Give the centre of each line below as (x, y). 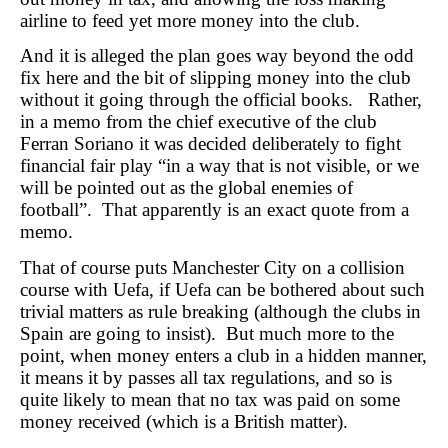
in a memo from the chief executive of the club (198, 122)
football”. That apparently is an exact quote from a (214, 210)
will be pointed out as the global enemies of (186, 188)
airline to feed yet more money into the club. (190, 20)
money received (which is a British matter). (184, 421)
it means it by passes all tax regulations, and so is (206, 377)
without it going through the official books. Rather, (221, 100)
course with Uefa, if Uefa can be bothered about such (222, 289)
